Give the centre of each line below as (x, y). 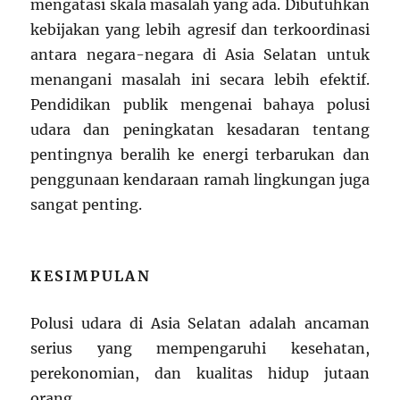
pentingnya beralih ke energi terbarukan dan (200, 154)
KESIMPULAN (91, 275)
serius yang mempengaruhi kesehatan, (200, 348)
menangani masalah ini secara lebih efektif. (200, 79)
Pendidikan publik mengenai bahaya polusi (200, 104)
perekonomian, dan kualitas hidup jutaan (200, 373)
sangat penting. (87, 204)
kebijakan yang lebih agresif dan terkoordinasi (200, 29)
